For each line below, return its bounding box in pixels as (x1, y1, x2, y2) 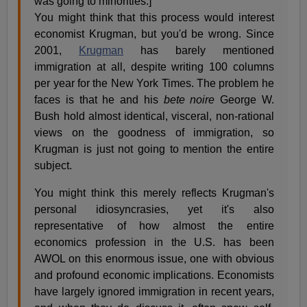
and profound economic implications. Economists (34, 269, 274, 282)
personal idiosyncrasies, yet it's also (34, 204, 274, 216)
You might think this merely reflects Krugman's (34, 187, 274, 199)
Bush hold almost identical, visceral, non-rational (34, 110, 274, 123)
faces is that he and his (34, 94, 164, 106)
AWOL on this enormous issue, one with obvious (34, 253, 274, 265)
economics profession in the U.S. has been (34, 236, 274, 249)
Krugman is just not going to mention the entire (34, 143, 274, 156)
